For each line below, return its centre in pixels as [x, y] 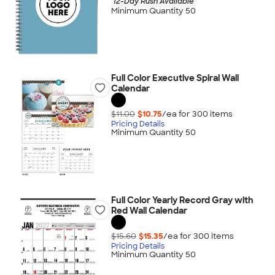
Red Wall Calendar [149, 211]
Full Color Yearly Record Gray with [182, 200]
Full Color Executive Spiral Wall [175, 78]
